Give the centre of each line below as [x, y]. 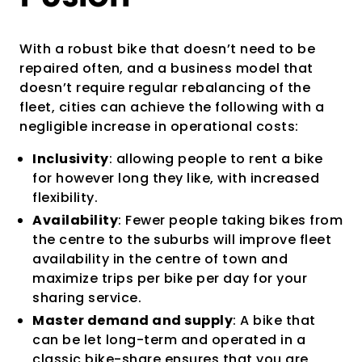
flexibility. [65, 197]
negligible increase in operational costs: [159, 126]
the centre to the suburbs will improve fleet [182, 239]
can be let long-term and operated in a [169, 339]
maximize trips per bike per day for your [170, 278]
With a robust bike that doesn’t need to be [167, 48]
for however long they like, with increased [176, 178]
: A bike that [274, 320]
